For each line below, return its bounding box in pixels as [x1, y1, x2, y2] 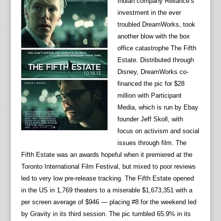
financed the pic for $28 [117, 80, 184, 88]
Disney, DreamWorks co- [117, 68, 188, 76]
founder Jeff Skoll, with [117, 115, 183, 123]
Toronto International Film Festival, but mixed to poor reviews [21, 163, 196, 171]
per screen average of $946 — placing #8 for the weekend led [21, 198, 196, 206]
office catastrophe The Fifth [117, 44, 196, 52]
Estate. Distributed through [117, 56, 194, 64]
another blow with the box [117, 33, 190, 40]
